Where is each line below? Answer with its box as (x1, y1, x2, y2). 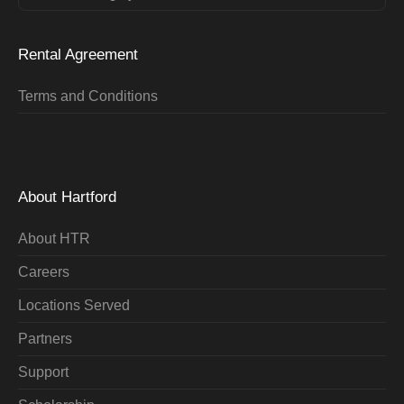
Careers (18, 263, 70, 280)
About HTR (18, 230, 91, 246)
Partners (18, 330, 73, 346)
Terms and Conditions (18, 87, 159, 104)
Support (18, 363, 69, 380)
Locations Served (18, 297, 131, 313)
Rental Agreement (18, 45, 139, 63)
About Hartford (18, 188, 117, 206)
